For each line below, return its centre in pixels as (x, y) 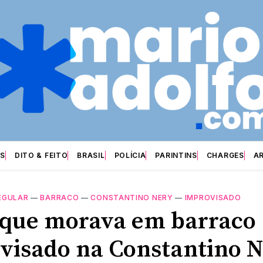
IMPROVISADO (213, 197)
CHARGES (225, 155)
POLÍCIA (130, 155)
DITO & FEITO (41, 155)
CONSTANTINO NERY (132, 197)
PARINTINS (176, 155)
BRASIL (91, 155)
